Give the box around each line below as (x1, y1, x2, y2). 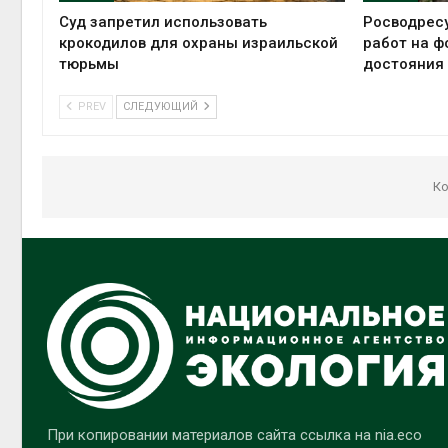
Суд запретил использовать (59, 13, 267, 31)
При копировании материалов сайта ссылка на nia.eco (47, 425, 422, 444)
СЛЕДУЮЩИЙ (123, 100, 201, 113)
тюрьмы (59, 55, 119, 73)
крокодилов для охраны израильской (59, 34, 338, 52)
